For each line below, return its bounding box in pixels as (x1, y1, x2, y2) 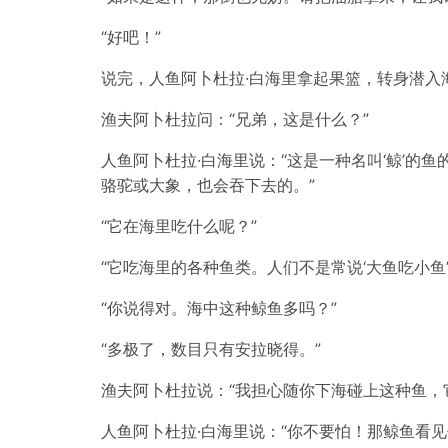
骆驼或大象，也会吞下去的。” (101, 175, 315, 195)
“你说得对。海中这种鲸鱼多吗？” (101, 298, 337, 318)
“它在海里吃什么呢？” (101, 216, 257, 236)
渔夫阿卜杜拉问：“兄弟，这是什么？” (101, 109, 369, 129)
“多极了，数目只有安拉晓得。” (101, 339, 321, 359)
